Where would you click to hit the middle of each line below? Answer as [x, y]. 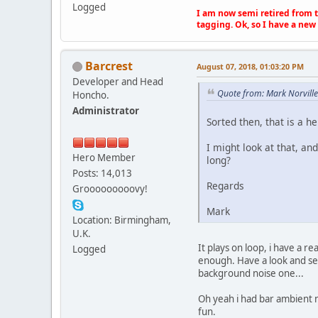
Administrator [106, 110]
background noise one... [251, 274]
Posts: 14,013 [102, 173]
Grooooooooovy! [110, 188]
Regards [225, 186]
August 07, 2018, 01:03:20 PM [250, 66]
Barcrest [109, 66]
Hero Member [104, 157]
